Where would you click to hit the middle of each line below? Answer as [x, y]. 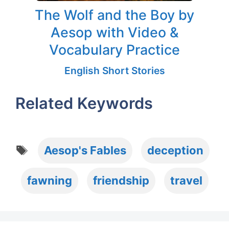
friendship [121, 181]
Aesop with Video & [114, 32]
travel [186, 181]
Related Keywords [84, 103]
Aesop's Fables [85, 151]
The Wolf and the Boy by [114, 15]
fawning [49, 181]
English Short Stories [114, 71]
